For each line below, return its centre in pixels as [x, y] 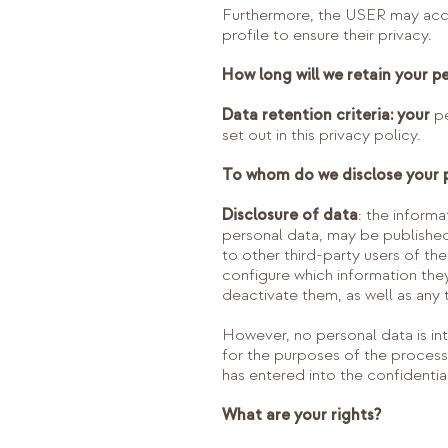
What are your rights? [301, 415]
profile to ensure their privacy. [327, 35]
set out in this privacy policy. [321, 135]
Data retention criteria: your [326, 115]
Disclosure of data [290, 215]
